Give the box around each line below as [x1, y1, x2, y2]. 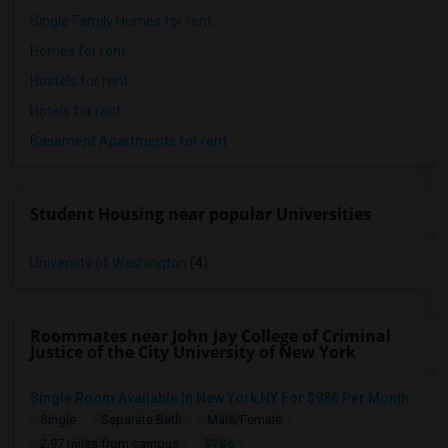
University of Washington [30, 255, 187, 271]
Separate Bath [101, 412, 182, 427]
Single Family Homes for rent [30, 13, 212, 29]
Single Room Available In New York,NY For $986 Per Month [30, 390, 409, 406]
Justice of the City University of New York [30, 341, 356, 363]
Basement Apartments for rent [30, 133, 227, 149]
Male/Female [207, 412, 282, 427]
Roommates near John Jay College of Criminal [30, 325, 391, 347]
